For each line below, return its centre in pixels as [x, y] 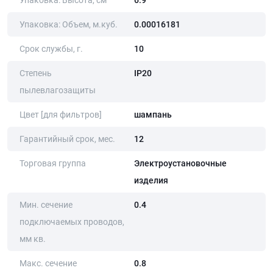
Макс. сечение [48, 264]
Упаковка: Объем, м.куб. [69, 25]
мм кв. [33, 239]
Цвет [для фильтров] [61, 115]
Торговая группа [53, 164]
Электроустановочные [181, 164]
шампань [153, 115]
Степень [36, 73]
